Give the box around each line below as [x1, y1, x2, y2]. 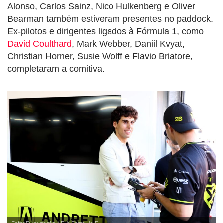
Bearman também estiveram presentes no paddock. [7, 14, 213, 24]
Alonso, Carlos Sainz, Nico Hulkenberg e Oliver [7, 1, 195, 12]
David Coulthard [7, 39, 72, 49]
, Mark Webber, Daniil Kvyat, [72, 39, 185, 49]
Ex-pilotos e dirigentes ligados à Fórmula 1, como [7, 26, 204, 37]
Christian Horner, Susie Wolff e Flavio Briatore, [7, 51, 193, 62]
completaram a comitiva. [7, 64, 105, 74]
